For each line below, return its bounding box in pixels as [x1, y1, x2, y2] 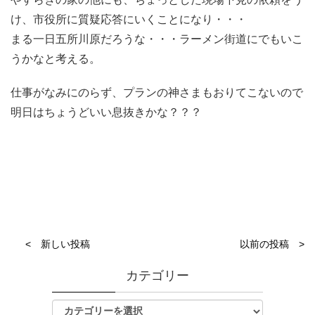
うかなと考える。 [11, 53, 101, 65]
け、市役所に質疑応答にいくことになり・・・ [11, 13, 247, 26]
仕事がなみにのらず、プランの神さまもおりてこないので [11, 86, 303, 98]
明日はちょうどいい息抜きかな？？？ [11, 105, 202, 118]
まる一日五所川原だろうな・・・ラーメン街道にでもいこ [11, 33, 303, 46]
